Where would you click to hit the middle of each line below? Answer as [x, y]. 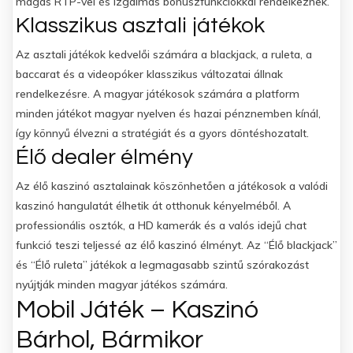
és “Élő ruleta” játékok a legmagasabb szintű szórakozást [162, 265]
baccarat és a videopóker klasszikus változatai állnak [149, 74]
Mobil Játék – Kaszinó [137, 310]
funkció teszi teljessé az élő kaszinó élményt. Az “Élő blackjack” [176, 245]
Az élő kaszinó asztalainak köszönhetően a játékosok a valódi [172, 186]
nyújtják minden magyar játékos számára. [122, 284]
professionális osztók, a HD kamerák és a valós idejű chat [161, 225]
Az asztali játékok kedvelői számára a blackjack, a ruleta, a [164, 54]
